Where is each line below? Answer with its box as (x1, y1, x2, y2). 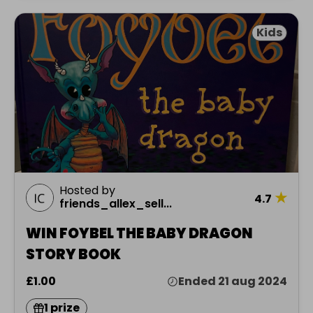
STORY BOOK (26, 245, 121, 265)
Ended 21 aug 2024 (178, 273, 287, 290)
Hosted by (59, 182, 115, 199)
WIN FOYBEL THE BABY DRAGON (26, 224, 253, 244)
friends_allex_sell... (59, 196, 172, 212)
